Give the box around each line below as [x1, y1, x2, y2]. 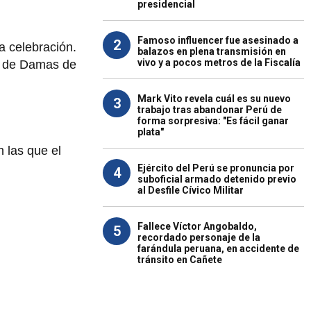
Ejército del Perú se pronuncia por [137, 162, 294, 174]
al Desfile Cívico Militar [137, 185, 244, 196]
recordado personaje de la [137, 232, 260, 243]
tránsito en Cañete [137, 254, 222, 265]
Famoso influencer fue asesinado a [137, 35, 299, 46]
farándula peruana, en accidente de [137, 243, 299, 254]
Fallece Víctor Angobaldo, [137, 221, 257, 232]
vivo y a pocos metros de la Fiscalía [137, 57, 301, 68]
